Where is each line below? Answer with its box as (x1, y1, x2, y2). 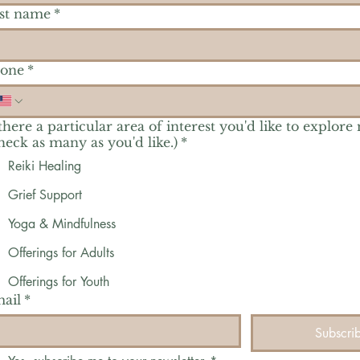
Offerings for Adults (8, 243, 115, 261)
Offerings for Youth (8, 272, 110, 290)
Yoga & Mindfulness (8, 215, 117, 232)
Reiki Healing (8, 157, 82, 174)
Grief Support (8, 186, 83, 203)
